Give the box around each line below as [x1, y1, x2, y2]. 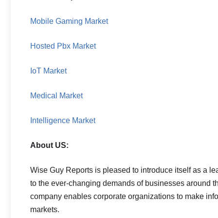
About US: [30, 141, 69, 149]
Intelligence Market [30, 116, 95, 125]
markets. [30, 205, 59, 214]
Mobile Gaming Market [30, 17, 108, 25]
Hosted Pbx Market [30, 42, 96, 50]
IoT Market [30, 67, 67, 75]
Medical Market [30, 91, 83, 100]
